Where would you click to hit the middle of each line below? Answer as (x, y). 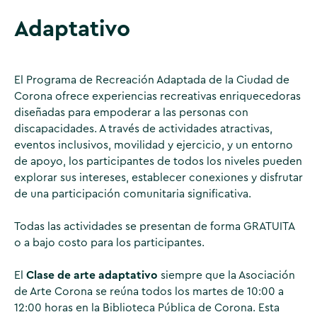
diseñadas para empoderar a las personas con (131, 113)
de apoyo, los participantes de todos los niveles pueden (158, 162)
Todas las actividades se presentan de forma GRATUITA (154, 227)
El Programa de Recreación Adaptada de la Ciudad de (151, 80)
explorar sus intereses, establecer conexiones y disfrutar (158, 178)
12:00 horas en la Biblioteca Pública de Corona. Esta (146, 308)
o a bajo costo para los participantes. (109, 243)
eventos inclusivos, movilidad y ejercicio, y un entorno (153, 145)
